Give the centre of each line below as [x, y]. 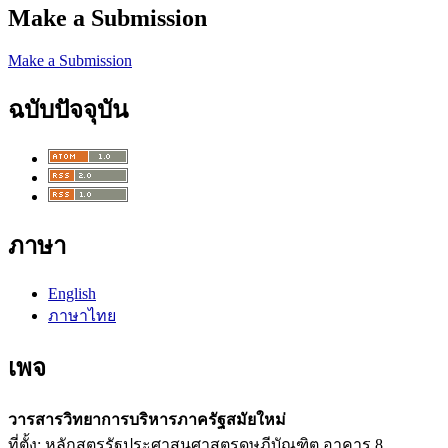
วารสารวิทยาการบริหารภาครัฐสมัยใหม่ [147, 419]
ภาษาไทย [82, 315]
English [72, 293]
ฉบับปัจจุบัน [68, 110]
